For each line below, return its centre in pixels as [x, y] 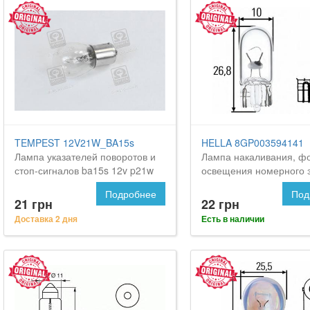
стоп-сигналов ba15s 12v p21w [84, 171]
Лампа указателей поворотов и [85, 157]
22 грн [220, 204]
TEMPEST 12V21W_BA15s [74, 143]
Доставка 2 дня [46, 219]
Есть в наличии [232, 219]
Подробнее [130, 194]
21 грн [34, 204]
